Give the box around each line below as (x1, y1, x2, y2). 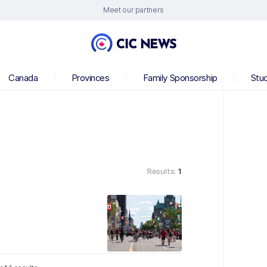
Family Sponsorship (142, 72, 218, 83)
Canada (8, 72, 38, 83)
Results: (147, 166, 178, 176)
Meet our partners (103, 5, 164, 14)
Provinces (71, 72, 110, 83)
